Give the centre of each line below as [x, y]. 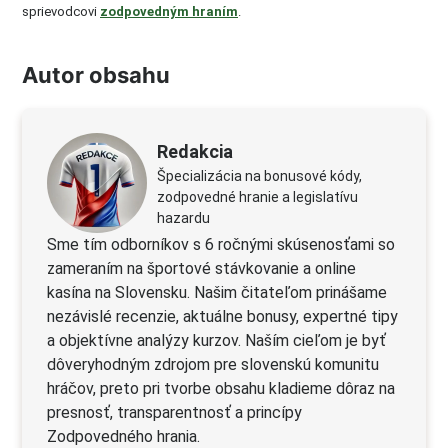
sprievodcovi [61, 12]
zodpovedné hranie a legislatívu [257, 196]
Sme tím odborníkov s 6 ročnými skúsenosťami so [221, 245]
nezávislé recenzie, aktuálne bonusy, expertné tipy [222, 317]
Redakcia [195, 151]
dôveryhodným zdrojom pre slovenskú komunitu [213, 365]
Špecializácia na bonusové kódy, [259, 175]
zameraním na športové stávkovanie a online [201, 269]
